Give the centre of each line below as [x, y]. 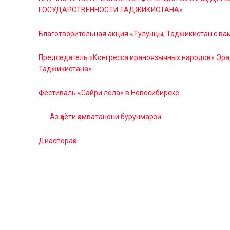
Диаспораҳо [57, 140]
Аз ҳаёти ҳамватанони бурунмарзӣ [105, 117]
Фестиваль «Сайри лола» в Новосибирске [109, 93]
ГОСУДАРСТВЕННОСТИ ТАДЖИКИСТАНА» [110, 10]
